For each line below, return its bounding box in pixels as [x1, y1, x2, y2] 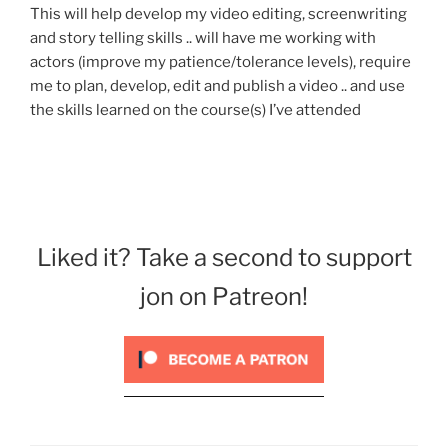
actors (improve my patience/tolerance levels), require [30, 53, 411, 72]
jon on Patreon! [140, 281, 308, 311]
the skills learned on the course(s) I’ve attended [30, 101, 361, 120]
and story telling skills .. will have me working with [30, 29, 376, 48]
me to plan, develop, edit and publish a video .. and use [30, 77, 405, 96]
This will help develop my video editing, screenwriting [30, 5, 407, 24]
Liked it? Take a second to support [36, 242, 412, 272]
